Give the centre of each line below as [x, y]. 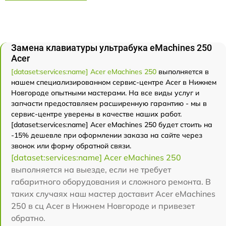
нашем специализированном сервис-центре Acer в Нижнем [114, 82]
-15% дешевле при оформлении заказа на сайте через [107, 135]
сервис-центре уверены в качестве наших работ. [96, 114]
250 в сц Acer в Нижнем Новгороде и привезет [103, 206]
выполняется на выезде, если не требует [91, 169]
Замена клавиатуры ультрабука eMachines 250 [111, 48]
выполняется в [183, 72]
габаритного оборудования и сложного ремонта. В [111, 182]
